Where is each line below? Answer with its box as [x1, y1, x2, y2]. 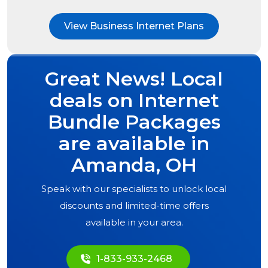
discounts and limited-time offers [59, 200, 209, 212]
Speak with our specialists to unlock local [41, 183, 227, 195]
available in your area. [85, 217, 183, 229]
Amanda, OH [71, 153, 197, 177]
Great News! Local [45, 67, 223, 91]
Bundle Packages [47, 110, 221, 134]
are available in [59, 132, 209, 156]
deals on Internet [49, 89, 219, 112]
